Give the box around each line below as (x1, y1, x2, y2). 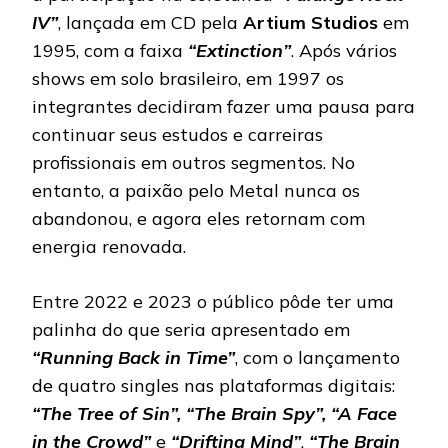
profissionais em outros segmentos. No (32, 150, 355, 174)
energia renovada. (32, 234, 186, 258)
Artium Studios (243, 10, 378, 34)
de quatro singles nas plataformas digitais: (32, 373, 395, 397)
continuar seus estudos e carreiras (32, 122, 323, 146)
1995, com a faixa (32, 38, 188, 62)
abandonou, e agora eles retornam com (32, 206, 365, 230)
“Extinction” (188, 38, 291, 62)
